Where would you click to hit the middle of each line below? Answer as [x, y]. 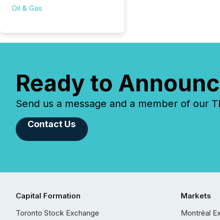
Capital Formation [48, 196]
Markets [196, 196]
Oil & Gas [27, 8]
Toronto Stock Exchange [57, 213]
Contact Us [52, 124]
